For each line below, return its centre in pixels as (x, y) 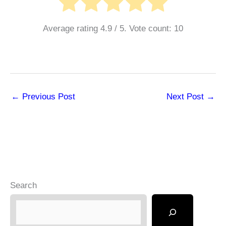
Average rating (72, 28)
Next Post (186, 96)
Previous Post (47, 96)
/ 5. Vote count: (143, 28)
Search (23, 186)
